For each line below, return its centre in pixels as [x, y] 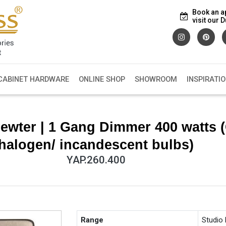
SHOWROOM [156, 79]
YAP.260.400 [96, 160]
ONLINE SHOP [102, 79]
